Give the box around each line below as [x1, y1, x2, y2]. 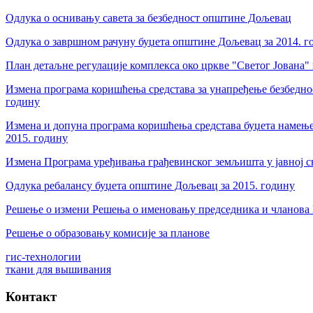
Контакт [6, 289, 57, 304]
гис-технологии [6, 250, 81, 263]
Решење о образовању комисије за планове [6, 226, 210, 239]
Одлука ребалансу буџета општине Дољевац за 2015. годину [6, 179, 295, 191]
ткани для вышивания [6, 263, 111, 275]
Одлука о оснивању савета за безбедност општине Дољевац [6, 11, 291, 24]
